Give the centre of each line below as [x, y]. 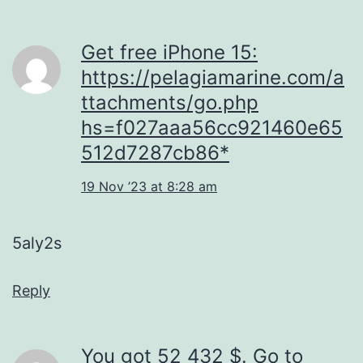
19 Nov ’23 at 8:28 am [149, 186]
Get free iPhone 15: [169, 52]
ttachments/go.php [170, 102]
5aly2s [37, 243]
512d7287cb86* [155, 152]
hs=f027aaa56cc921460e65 [212, 127]
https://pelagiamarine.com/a [213, 77]
